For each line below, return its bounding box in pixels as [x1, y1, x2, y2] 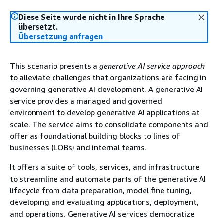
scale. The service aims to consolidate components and [10, 119, 208, 129]
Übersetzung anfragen [18, 32, 103, 41]
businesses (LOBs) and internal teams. [10, 143, 146, 152]
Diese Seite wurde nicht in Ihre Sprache [18, 12, 164, 22]
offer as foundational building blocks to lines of [10, 131, 180, 141]
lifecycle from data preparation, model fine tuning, [10, 185, 192, 195]
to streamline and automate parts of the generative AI [10, 174, 206, 183]
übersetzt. [18, 22, 58, 32]
